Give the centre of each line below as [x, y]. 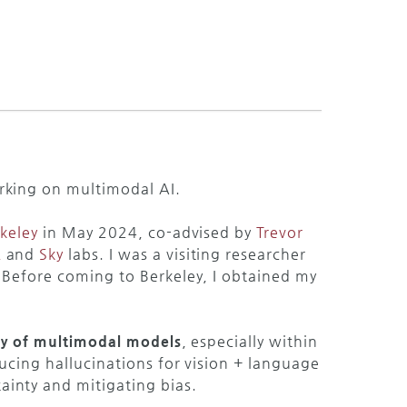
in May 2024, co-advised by [148, 232]
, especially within [249, 341]
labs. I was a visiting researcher [185, 254]
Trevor [280, 232]
